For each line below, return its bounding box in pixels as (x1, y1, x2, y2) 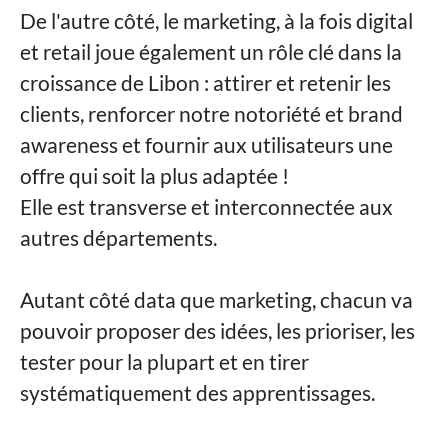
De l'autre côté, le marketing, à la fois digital (20, 8, 413, 33)
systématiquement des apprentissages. (20, 380, 375, 405)
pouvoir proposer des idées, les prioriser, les (20, 318, 415, 343)
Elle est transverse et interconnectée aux (20, 194, 393, 219)
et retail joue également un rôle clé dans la (20, 39, 402, 64)
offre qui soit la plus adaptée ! (20, 163, 293, 188)
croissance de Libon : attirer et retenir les (20, 70, 391, 95)
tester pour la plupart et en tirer (20, 349, 309, 374)
